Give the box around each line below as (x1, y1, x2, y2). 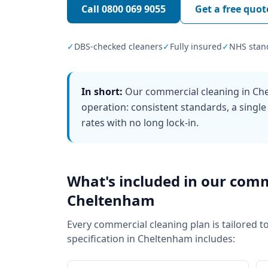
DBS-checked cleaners (74, 41, 163, 52)
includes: (193, 232, 235, 245)
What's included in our (67, 171, 230, 191)
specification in (67, 232, 138, 245)
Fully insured (170, 41, 222, 52)
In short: (81, 85, 123, 98)
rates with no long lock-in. (81, 116, 199, 129)
